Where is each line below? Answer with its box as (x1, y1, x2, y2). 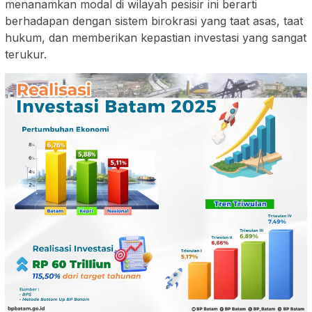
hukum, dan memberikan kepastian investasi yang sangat (5, 31, 306, 45)
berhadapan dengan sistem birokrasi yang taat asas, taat (5, 14, 303, 29)
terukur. (5, 47, 47, 62)
